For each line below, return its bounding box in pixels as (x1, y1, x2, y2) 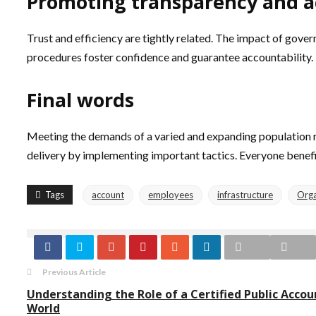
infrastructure (217, 189, 273, 200)
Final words (27, 87, 139, 113)
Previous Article (42, 267, 106, 277)
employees (148, 189, 193, 200)
